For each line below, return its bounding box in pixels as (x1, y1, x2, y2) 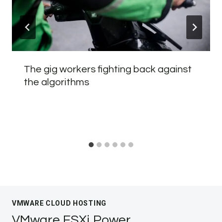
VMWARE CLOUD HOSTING (12, 199, 107, 207)
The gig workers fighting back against (24, 64, 192, 74)
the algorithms (24, 77, 89, 87)
